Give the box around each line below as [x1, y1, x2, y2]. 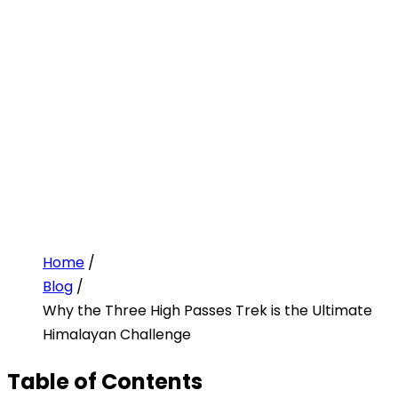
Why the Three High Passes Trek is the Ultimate [43, 300, 372, 321]
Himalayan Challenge [43, 324, 191, 345]
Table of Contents [7, 366, 203, 396]
